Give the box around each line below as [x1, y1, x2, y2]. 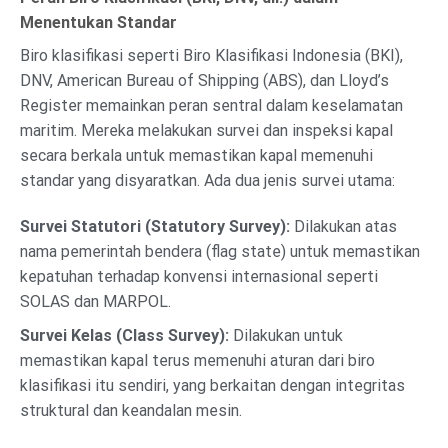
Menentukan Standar [20, 12, 177, 32]
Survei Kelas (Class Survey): [20, 326, 229, 346]
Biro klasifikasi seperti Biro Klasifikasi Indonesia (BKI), [20, 45, 403, 65]
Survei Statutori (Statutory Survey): [20, 216, 290, 236]
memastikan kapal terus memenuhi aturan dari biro [20, 351, 375, 371]
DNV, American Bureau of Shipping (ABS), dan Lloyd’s [20, 70, 389, 90]
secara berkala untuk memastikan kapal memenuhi [20, 145, 373, 165]
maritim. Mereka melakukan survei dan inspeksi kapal [20, 120, 393, 140]
